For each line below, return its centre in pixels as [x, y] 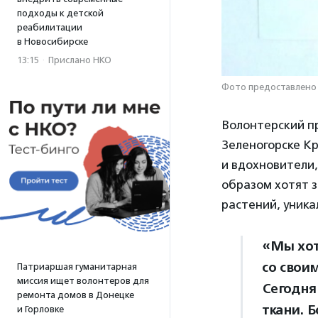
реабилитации [50, 27]
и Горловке [40, 309]
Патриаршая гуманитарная [77, 267]
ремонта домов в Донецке [76, 295]
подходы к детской [60, 13]
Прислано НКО [80, 60]
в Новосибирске [53, 42]
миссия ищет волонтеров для [83, 281]
